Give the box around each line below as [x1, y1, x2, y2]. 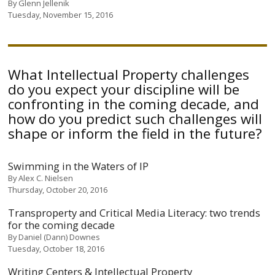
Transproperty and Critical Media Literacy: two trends [8, 205, 261, 220]
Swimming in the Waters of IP [8, 158, 149, 173]
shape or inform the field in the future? [8, 124, 263, 143]
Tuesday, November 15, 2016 [8, 9, 114, 20]
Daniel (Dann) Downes [18, 231, 101, 242]
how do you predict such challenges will [8, 109, 263, 128]
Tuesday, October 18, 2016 [8, 242, 105, 254]
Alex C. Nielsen [18, 172, 74, 184]
